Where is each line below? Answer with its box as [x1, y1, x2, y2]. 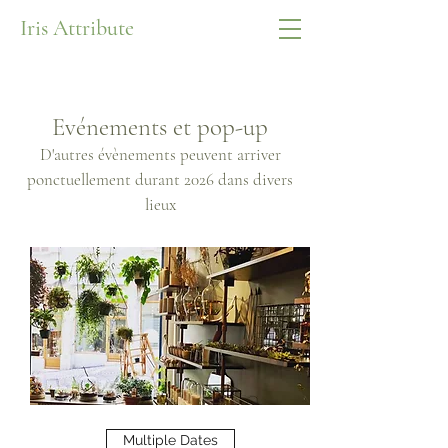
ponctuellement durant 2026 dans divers [27, 169, 293, 190]
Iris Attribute [20, 15, 134, 41]
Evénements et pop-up [52, 112, 268, 142]
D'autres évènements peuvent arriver [39, 144, 281, 165]
